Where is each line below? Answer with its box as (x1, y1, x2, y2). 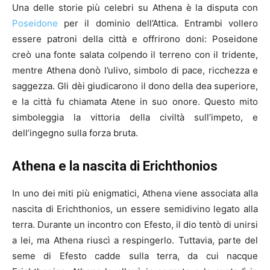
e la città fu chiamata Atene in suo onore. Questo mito (12, 96, 258, 108)
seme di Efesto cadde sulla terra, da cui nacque (12, 250, 258, 262)
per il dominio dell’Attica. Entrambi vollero (58, 17, 258, 30)
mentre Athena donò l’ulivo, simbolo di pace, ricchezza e (12, 64, 258, 77)
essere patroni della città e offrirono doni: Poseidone (12, 33, 258, 45)
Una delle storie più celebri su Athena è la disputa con (12, 2, 258, 14)
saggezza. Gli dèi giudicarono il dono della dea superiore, (12, 80, 258, 92)
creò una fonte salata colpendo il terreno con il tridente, (12, 49, 258, 61)
